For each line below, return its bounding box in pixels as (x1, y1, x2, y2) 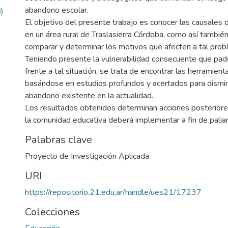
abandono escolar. (25, 5, 89, 16)
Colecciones (25, 205, 80, 219)
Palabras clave (25, 133, 92, 147)
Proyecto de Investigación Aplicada (25, 151, 149, 162)
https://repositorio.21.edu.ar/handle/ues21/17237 (25, 187, 202, 198)
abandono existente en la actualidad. (25, 90, 153, 102)
